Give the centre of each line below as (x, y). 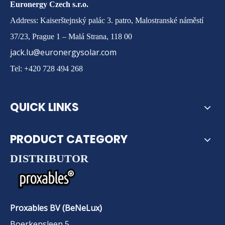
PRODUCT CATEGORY (69, 139)
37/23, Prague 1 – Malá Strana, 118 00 (71, 36)
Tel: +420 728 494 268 (46, 68)
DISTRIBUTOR (49, 158)
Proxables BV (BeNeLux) (56, 208)
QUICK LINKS (44, 107)
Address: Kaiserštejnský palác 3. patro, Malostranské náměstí (107, 20)
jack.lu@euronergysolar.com (63, 52)
